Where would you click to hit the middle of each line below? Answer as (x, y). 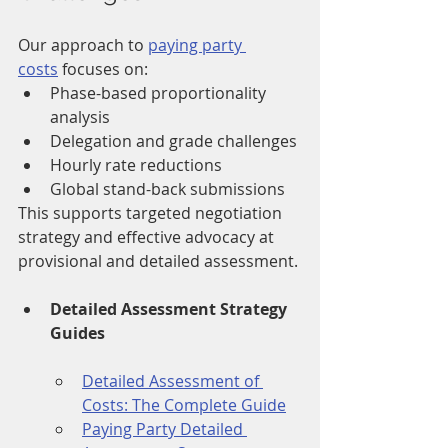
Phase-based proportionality (160, 93)
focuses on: (103, 69)
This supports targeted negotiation (152, 213)
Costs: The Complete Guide (184, 405)
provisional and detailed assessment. (158, 261)
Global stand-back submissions (167, 189)
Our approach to (83, 45)
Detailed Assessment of (172, 381)
